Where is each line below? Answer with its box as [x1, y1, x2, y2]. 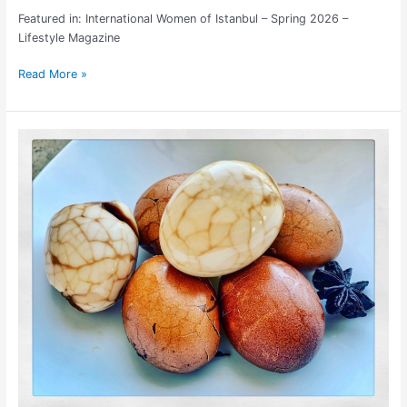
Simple [16, 130, 54, 144]
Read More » [17, 67, 87, 82]
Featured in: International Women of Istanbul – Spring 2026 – [17, 12, 348, 26]
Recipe [16, 187, 54, 202]
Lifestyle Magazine [17, 31, 120, 45]
